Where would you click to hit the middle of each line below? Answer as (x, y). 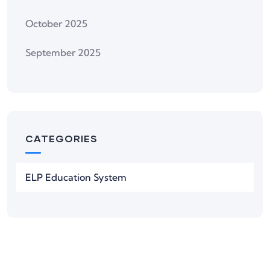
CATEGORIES (61, 139)
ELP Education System (76, 177)
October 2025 (56, 24)
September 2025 (63, 53)
